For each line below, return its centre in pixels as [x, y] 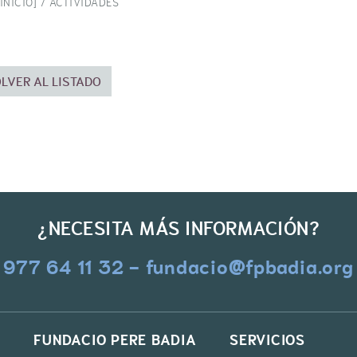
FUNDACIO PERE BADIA [115, 340]
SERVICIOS [267, 340]
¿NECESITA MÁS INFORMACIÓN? [178, 228]
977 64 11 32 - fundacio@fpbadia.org [178, 267]
